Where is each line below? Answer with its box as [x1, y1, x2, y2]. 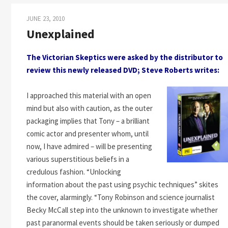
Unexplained [26, 26, 95, 42]
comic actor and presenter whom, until [26, 129, 149, 138]
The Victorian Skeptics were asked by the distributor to [26, 52, 223, 62]
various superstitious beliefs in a [26, 154, 129, 164]
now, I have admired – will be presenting [26, 141, 152, 151]
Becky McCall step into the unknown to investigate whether [26, 205, 218, 215]
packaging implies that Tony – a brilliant [26, 116, 150, 126]
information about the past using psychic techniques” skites [26, 180, 218, 189]
